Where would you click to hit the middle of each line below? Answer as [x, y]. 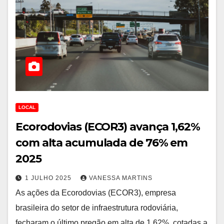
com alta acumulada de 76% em [102, 143]
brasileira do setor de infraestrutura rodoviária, [97, 208]
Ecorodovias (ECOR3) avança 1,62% [108, 127]
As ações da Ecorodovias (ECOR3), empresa [96, 193]
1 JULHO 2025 [49, 178]
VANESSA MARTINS [121, 178]
